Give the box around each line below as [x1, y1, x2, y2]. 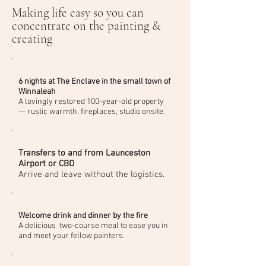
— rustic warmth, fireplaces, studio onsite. [18, 107, 165, 117]
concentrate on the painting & [12, 18, 161, 33]
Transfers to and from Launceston [18, 148, 150, 159]
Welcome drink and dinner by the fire [18, 211, 148, 221]
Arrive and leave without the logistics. [18, 169, 164, 180]
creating [12, 31, 52, 46]
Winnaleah [18, 87, 56, 97]
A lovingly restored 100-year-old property [18, 97, 164, 107]
